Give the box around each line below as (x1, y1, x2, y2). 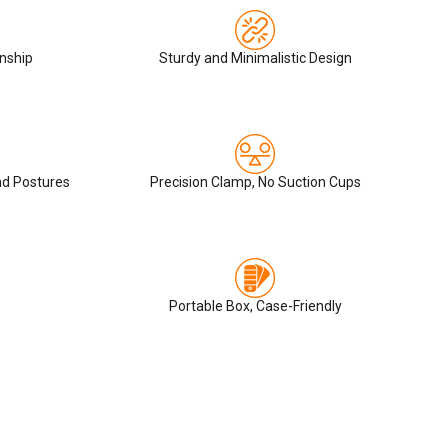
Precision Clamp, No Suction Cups (149, 173, 361, 190)
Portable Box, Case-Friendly (168, 297, 342, 314)
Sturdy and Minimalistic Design (158, 49, 352, 66)
